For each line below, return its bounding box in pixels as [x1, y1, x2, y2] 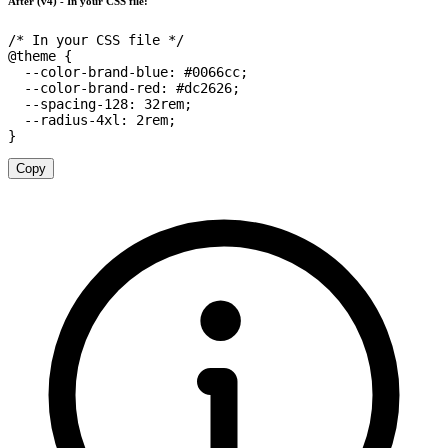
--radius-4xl [24, 112, 120, 129]
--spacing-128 [24, 96, 128, 113]
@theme [8, 48, 56, 65]
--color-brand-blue [24, 64, 168, 81]
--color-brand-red [24, 80, 160, 97]
